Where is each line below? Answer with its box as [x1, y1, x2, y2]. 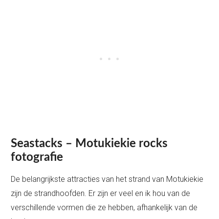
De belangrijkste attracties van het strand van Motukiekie [11, 174, 204, 184]
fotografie [11, 151, 64, 163]
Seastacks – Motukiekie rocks [11, 137, 168, 150]
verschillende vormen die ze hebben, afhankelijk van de [11, 202, 198, 212]
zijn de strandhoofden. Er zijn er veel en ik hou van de [11, 188, 191, 198]
